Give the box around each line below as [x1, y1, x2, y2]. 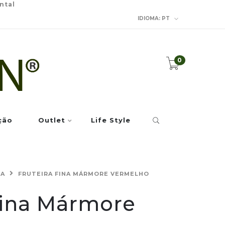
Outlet [38, 116, 65, 124]
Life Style [91, 116, 131, 124]
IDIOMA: [138, 15, 160, 22]
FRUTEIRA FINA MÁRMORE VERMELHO [18, 170, 149, 177]
